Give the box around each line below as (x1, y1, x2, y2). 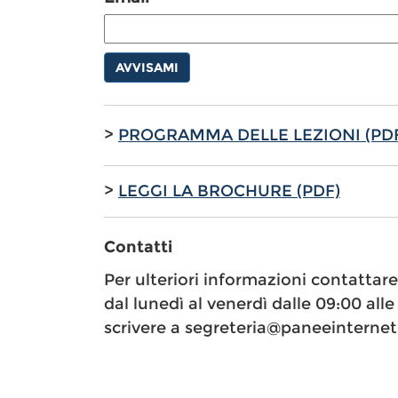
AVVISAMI (115, 60, 179, 76)
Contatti (104, 237, 172, 258)
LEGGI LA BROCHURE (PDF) (118, 181, 340, 202)
